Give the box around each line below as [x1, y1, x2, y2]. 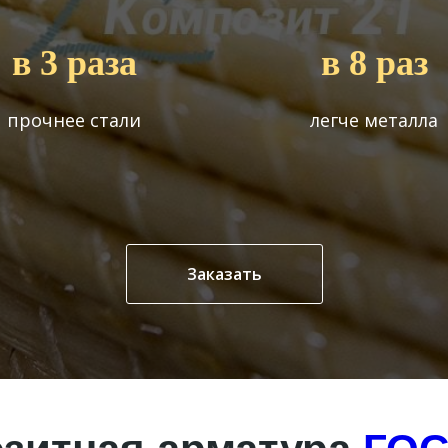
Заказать [186, 262, 262, 285]
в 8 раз [320, 43, 428, 83]
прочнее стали [7, 108, 141, 132]
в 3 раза [11, 43, 137, 83]
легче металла [310, 108, 438, 132]
